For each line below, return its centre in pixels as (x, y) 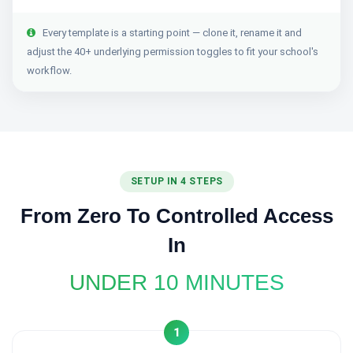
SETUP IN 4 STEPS (176, 181)
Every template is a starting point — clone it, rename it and (171, 33)
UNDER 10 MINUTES (176, 282)
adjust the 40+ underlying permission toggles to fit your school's (173, 52)
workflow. (49, 71)
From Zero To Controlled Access (176, 216)
